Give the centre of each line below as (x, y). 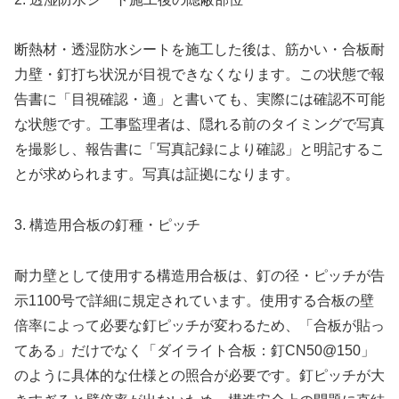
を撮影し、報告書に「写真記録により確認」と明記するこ (199, 150)
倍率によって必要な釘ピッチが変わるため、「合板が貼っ (199, 326)
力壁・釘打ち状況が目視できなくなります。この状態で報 (199, 75)
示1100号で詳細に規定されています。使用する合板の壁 (194, 301)
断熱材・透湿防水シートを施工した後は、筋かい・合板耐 (199, 50)
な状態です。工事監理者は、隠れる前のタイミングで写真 (199, 125)
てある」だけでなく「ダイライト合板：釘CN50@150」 (195, 351)
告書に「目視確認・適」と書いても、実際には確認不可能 (199, 100)
